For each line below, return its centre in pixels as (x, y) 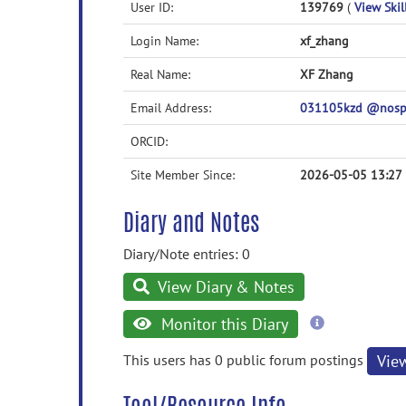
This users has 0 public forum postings (245, 359)
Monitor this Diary (222, 324)
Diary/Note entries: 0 (187, 254)
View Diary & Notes (225, 287)
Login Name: (164, 41)
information (359, 339)
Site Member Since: (183, 175)
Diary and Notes (191, 222)
